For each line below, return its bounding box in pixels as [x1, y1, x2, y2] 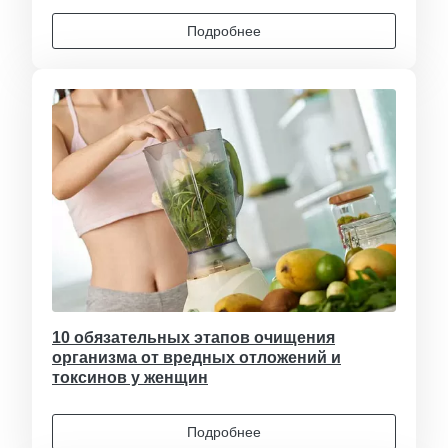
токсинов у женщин [52, 368, 208, 386]
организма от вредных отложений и [52, 348, 341, 366]
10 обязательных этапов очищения [52, 328, 335, 346]
